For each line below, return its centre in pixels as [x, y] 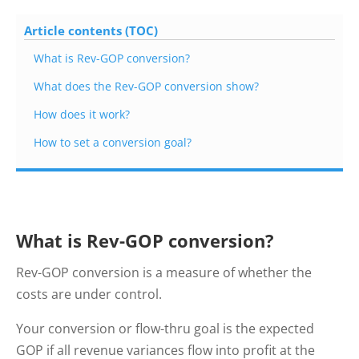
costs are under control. [89, 294]
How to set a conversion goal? [114, 143]
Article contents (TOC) [91, 31]
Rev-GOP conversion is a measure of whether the [164, 273]
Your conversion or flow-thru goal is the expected [165, 329]
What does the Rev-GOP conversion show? [148, 87]
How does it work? [83, 115]
